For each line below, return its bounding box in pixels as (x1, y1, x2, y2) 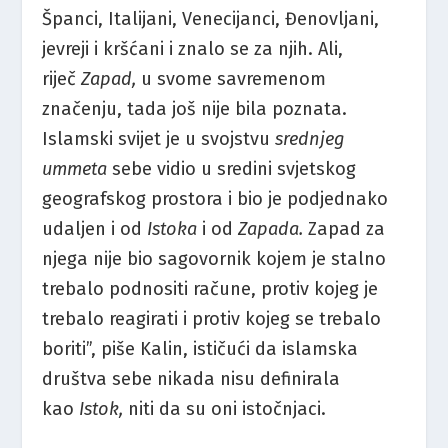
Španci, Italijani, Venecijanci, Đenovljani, (42, 8, 380, 31)
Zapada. (238, 218, 309, 241)
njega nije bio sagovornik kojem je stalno (42, 248, 387, 271)
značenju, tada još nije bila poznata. (42, 98, 348, 121)
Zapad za (308, 218, 386, 241)
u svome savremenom (141, 68, 327, 91)
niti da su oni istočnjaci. (128, 398, 327, 421)
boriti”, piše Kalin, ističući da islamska (42, 338, 359, 361)
